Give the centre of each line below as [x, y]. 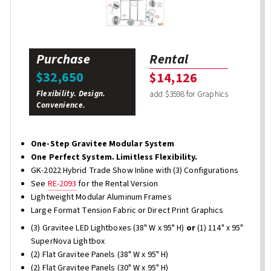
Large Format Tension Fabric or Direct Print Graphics [127, 211]
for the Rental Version [117, 184]
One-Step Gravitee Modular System [103, 144]
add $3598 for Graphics [189, 94]
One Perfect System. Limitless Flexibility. [114, 158]
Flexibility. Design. [71, 93]
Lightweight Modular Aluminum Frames [101, 198]
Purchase [63, 59]
